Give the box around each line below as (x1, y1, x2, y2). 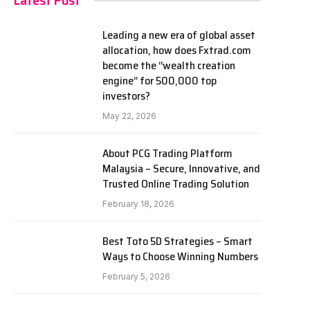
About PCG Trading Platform (102, 145, 232, 162)
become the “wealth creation (102, 57, 235, 74)
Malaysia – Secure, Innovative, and (102, 160, 260, 177)
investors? (102, 87, 150, 104)
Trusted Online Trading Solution (102, 175, 249, 192)
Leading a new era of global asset (102, 26, 255, 44)
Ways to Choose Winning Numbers (102, 248, 258, 265)
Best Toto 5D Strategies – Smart (102, 232, 253, 250)
